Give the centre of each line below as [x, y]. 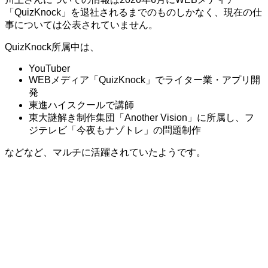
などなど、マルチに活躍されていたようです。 [105, 152]
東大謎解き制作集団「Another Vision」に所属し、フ [141, 117]
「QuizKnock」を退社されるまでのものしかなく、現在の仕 [133, 12]
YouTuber [49, 68]
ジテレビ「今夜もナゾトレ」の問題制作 [115, 130]
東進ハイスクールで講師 [81, 105]
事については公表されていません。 [81, 25]
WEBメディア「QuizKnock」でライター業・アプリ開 [144, 80]
